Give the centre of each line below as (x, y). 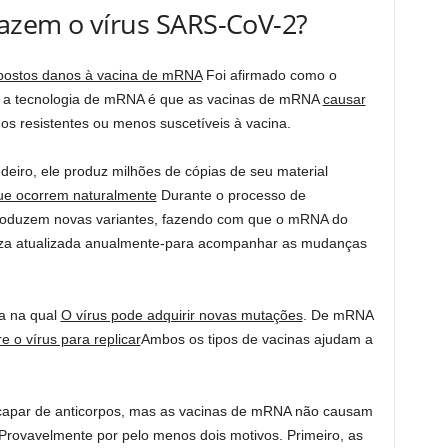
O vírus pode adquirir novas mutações (181, 314)
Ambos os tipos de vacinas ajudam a (256, 338)
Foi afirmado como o (269, 74)
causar (344, 98)
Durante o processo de (231, 194)
